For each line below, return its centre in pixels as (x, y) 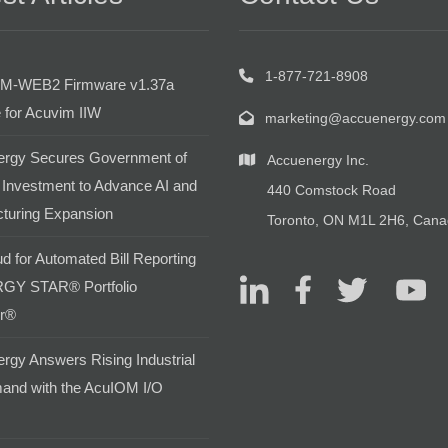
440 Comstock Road (331, 189)
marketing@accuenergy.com (355, 117)
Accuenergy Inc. (318, 159)
